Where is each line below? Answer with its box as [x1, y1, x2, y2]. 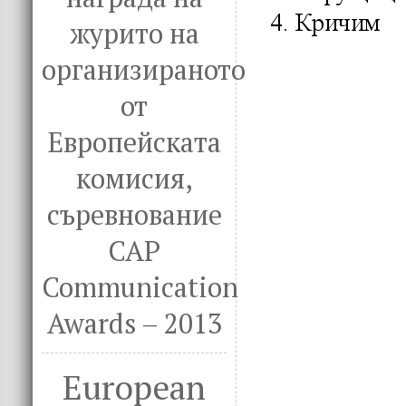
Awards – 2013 [46, 305, 222, 342]
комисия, [75, 160, 193, 197]
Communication [42, 269, 238, 305]
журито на [69, 15, 199, 52]
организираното [42, 52, 246, 88]
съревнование [46, 197, 222, 233]
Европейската [47, 124, 221, 160]
